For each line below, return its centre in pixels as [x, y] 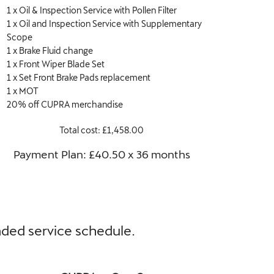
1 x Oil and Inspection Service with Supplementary [104, 23]
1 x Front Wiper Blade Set [56, 64]
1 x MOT [23, 91]
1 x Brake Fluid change [50, 50]
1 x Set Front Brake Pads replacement [79, 77]
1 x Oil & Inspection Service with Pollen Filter [92, 10]
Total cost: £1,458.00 [102, 130]
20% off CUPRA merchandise [65, 104]
